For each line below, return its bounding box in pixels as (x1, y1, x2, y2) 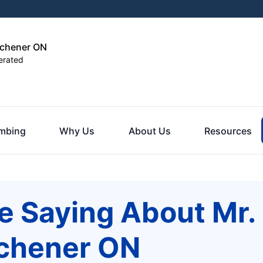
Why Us (59, 124, 95, 137)
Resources (204, 124, 252, 137)
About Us (128, 124, 171, 137)
